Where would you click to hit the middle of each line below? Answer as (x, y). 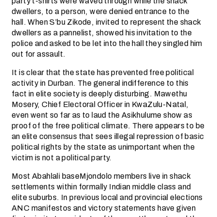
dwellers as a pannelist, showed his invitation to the (102, 33)
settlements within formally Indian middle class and (101, 187)
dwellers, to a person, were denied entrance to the (101, 11)
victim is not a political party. (62, 158)
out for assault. (39, 54)
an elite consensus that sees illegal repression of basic (108, 136)
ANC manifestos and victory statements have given (104, 208)
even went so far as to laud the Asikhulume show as (102, 115)
